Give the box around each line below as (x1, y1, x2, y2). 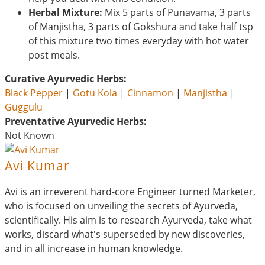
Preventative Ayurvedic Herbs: (5, 114, 147, 128)
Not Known (5, 128, 54, 142)
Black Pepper (5, 86, 63, 99)
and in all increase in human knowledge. (5, 241, 183, 255)
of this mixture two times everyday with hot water (28, 34, 249, 47)
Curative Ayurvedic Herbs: (5, 72, 127, 85)
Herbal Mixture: (28, 5, 102, 19)
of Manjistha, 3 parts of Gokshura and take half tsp (28, 20, 253, 33)
